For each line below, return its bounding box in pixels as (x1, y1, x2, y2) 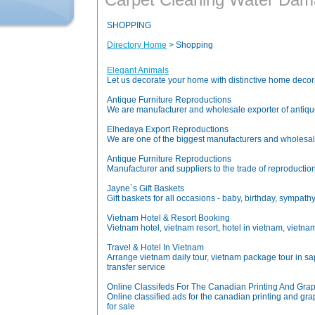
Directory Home (107, 40, 167, 50)
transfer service (107, 262, 165, 272)
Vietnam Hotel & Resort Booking (107, 213, 230, 223)
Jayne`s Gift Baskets (107, 184, 184, 193)
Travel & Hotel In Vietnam (107, 243, 204, 252)
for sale (107, 302, 135, 311)
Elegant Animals (107, 65, 169, 75)
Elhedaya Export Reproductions (107, 124, 229, 134)
